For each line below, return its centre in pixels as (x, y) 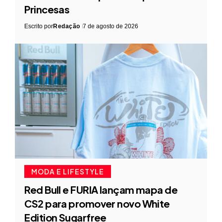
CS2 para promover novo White (97, 204)
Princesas (47, 9)
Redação (67, 27)
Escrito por (39, 27)
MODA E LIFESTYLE (68, 172)
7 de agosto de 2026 (110, 27)
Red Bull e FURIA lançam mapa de (101, 190)
